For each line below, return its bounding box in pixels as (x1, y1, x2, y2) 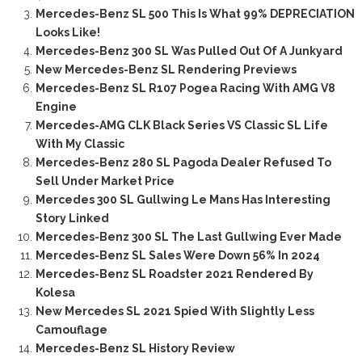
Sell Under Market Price (35, 174, 175, 187)
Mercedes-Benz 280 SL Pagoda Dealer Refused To (35, 155, 331, 169)
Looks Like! (35, 25, 100, 39)
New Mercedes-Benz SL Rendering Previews (35, 62, 297, 76)
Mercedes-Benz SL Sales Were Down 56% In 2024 (35, 248, 320, 262)
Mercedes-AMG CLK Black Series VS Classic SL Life (35, 118, 328, 132)
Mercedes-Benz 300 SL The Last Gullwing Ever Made (35, 229, 342, 243)
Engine (35, 99, 77, 113)
